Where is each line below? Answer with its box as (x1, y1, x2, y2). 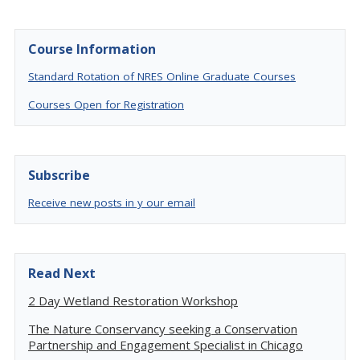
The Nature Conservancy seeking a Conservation (28, 321, 297, 337)
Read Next (28, 264, 96, 282)
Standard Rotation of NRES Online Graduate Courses (28, 69, 296, 84)
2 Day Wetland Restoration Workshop (28, 292, 238, 309)
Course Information (28, 40, 156, 58)
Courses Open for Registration (28, 97, 184, 112)
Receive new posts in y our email (28, 195, 195, 210)
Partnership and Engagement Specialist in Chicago (28, 337, 303, 353)
